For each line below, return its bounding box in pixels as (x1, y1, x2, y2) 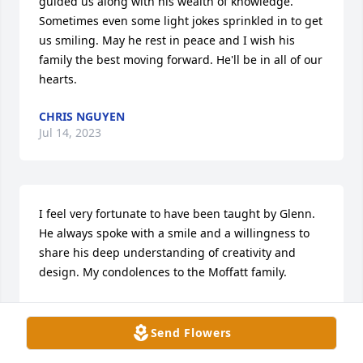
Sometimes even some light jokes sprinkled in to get (39, 12, 322, 28)
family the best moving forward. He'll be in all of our (39, 51, 322, 67)
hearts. (39, 70, 77, 87)
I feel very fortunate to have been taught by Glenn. (39, 205, 315, 221)
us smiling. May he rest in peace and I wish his (39, 32, 295, 48)
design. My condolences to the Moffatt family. (39, 263, 287, 280)
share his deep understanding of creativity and (39, 244, 296, 260)
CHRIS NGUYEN (39, 108, 125, 124)
